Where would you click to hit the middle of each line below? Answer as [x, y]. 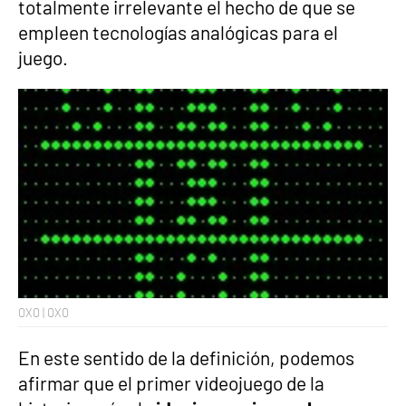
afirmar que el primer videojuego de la [171, 382]
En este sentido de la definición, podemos [186, 357]
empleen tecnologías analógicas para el [178, 32]
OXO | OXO [43, 312]
